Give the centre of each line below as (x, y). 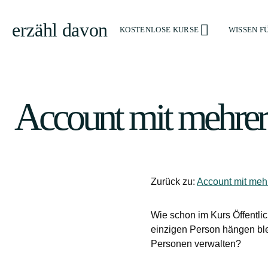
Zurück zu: (174, 182)
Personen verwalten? (196, 244)
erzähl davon (60, 30)
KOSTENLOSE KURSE (159, 30)
